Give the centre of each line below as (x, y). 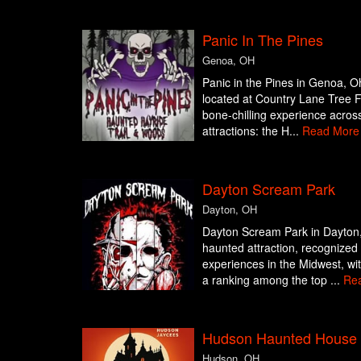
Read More (330, 130)
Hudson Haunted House (279, 337)
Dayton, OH (229, 209)
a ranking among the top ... (272, 279)
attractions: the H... (252, 130)
